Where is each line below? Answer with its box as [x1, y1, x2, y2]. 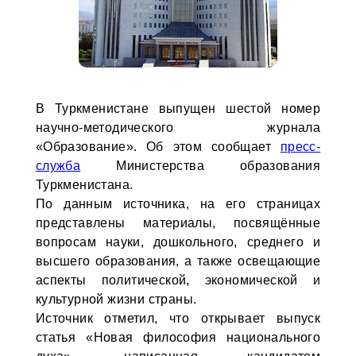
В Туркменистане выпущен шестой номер [35, 102, 321, 115]
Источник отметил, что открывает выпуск [35, 311, 321, 325]
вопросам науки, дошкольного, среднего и [35, 235, 321, 249]
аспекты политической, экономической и [35, 273, 321, 287]
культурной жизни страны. [35, 292, 197, 306]
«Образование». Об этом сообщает [35, 140, 281, 153]
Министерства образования [80, 159, 321, 172]
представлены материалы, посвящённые [35, 216, 321, 230]
